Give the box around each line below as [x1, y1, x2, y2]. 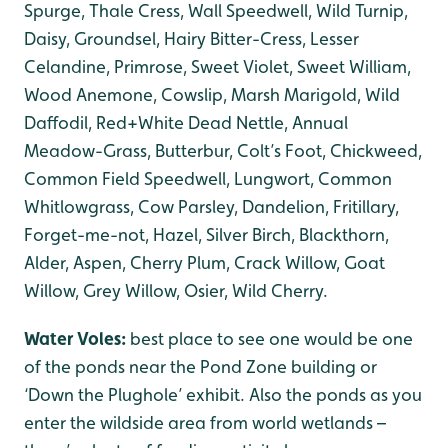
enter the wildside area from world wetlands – [24, 412, 386, 433]
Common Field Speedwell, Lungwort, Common [24, 168, 392, 189]
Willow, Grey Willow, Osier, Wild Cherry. [24, 280, 328, 301]
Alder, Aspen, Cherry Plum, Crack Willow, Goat [24, 252, 385, 273]
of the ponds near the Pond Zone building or [24, 356, 377, 377]
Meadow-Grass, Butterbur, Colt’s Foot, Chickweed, [24, 140, 422, 161]
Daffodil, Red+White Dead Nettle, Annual [24, 112, 348, 133]
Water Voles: [24, 328, 130, 349]
